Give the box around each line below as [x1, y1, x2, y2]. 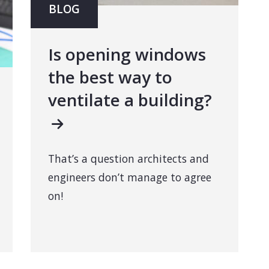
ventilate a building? [47, 88, 212, 112]
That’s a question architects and [47, 151, 209, 166]
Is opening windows [47, 43, 206, 66]
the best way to [47, 65, 172, 89]
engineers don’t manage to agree [47, 170, 211, 185]
